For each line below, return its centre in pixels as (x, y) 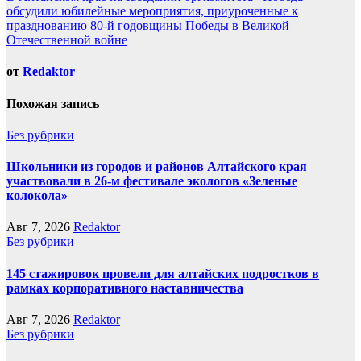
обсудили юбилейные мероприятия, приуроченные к (152, 11)
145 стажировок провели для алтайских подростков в (163, 273)
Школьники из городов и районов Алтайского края (157, 167)
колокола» (37, 196)
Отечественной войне (67, 40)
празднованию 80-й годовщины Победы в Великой (148, 26)
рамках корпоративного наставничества (125, 288)
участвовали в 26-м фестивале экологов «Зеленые (152, 181)
